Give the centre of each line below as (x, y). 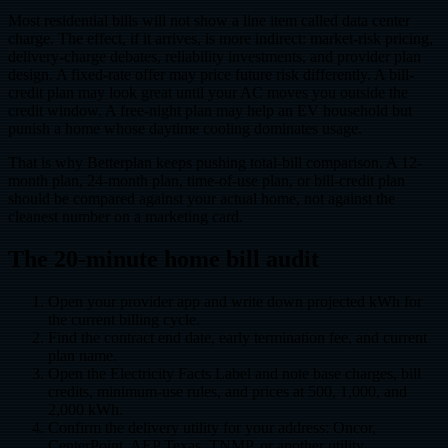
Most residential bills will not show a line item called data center (209, 20)
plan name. (82, 355)
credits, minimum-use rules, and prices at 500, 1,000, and (227, 391)
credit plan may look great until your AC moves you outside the (208, 92)
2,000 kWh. (85, 409)
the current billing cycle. (124, 319)
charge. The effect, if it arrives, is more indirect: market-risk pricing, (220, 38)
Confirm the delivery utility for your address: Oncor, (212, 427)
